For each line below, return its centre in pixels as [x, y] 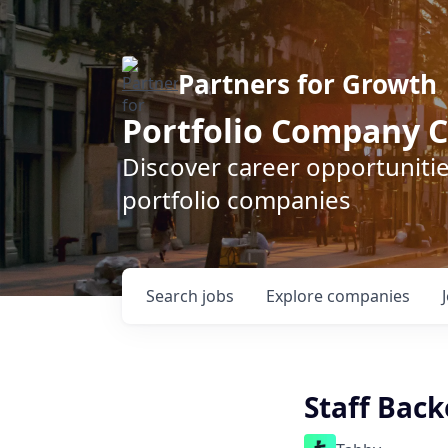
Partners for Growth [307, 84]
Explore [296, 296]
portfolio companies [236, 199]
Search [174, 296]
